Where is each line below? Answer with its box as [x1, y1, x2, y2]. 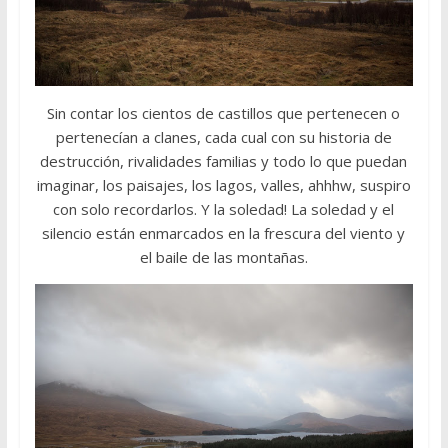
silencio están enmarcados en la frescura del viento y [42, 223, 406, 244]
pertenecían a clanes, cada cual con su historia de [55, 127, 392, 148]
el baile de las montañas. [139, 247, 308, 268]
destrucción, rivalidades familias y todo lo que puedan [40, 151, 408, 172]
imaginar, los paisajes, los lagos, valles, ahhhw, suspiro [36, 175, 411, 196]
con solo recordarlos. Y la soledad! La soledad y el [53, 199, 395, 220]
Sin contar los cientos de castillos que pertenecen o [47, 103, 401, 124]
